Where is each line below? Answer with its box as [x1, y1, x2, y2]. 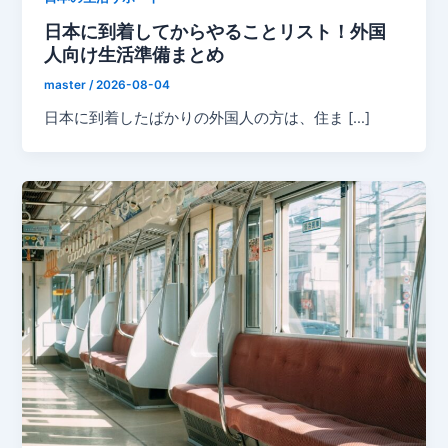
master [44, 78, 90, 93]
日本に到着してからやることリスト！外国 [44, 20, 387, 43]
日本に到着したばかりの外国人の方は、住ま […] [44, 109, 371, 128]
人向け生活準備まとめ [44, 43, 225, 66]
